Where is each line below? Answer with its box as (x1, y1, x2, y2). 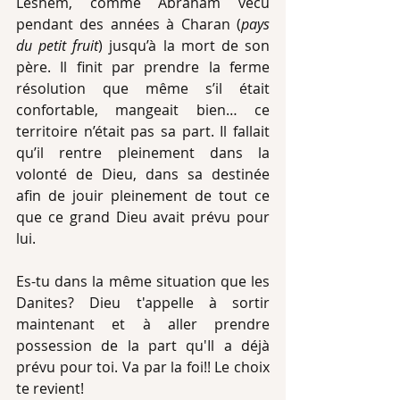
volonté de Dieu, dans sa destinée (16, 164, 270, 184)
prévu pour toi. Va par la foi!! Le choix (16, 357, 270, 377)
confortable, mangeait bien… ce (16, 100, 270, 120)
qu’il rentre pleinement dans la (16, 143, 270, 162)
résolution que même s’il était (16, 79, 270, 98)
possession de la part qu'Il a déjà (16, 336, 270, 355)
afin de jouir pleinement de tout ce (16, 186, 270, 205)
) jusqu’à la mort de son (98, 36, 271, 55)
